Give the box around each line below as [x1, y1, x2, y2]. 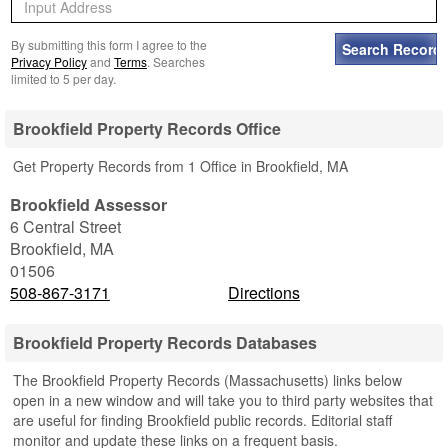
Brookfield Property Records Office [13, 117, 281, 140]
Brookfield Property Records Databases [13, 331, 317, 354]
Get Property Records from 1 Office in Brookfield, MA [13, 156, 348, 176]
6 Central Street [10, 215, 121, 238]
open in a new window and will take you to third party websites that [13, 390, 433, 410]
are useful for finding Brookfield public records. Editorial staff [13, 410, 392, 430]
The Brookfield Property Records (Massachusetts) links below [13, 370, 402, 390]
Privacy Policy [11, 53, 87, 70]
